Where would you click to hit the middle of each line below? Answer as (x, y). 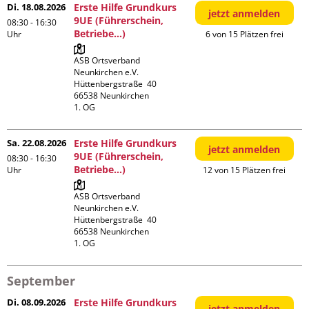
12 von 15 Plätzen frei (245, 170)
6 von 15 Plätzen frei (244, 34)
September (41, 281)
